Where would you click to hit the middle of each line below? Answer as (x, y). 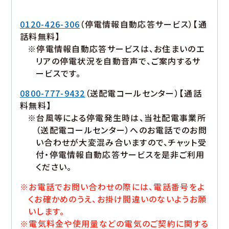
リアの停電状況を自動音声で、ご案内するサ (118, 61)
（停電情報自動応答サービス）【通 (143, 24)
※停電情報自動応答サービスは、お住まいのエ (116, 49)
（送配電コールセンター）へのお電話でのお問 (121, 130)
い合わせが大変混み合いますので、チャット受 (121, 142)
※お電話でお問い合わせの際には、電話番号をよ (113, 187)
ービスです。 (59, 73)
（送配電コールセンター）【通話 (143, 93)
